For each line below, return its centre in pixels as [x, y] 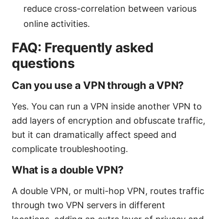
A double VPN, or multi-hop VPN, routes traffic [108, 191]
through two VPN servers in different [88, 205]
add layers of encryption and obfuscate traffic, [109, 120]
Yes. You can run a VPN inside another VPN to [107, 106]
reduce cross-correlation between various [110, 8]
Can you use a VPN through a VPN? [98, 85]
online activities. [57, 23]
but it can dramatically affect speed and [94, 134]
